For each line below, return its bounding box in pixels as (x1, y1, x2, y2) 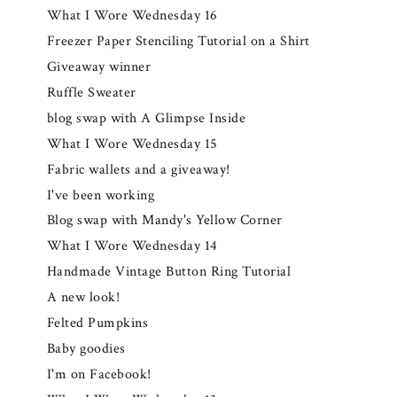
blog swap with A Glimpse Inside (46, 108, 246, 128)
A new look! (46, 288, 121, 307)
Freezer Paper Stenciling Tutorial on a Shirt (46, 31, 310, 51)
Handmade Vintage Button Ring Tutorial (46, 262, 292, 282)
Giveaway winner (46, 57, 152, 76)
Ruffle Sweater (46, 82, 136, 102)
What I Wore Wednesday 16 (46, 5, 218, 25)
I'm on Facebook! (46, 365, 152, 385)
